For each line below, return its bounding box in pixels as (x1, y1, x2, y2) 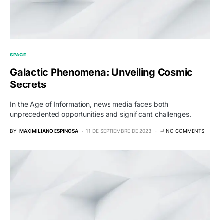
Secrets (10, 79, 46, 91)
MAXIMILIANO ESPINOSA (19, 128, 78, 134)
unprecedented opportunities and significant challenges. (10, 110, 191, 119)
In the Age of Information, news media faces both (10, 100, 168, 109)
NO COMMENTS (166, 128, 204, 134)
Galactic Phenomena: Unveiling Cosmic (10, 66, 192, 79)
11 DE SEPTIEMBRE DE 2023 (86, 128, 151, 134)
